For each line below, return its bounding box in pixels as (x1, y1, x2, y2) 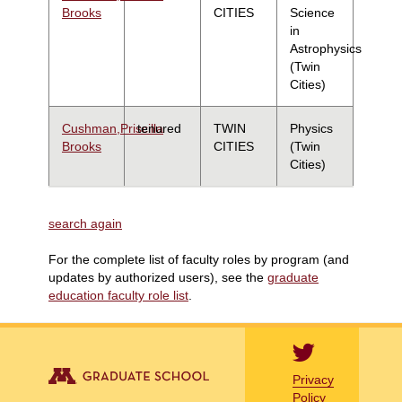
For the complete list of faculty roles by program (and (48, 252, 349, 267)
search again (48, 216, 122, 231)
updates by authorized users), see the (48, 270, 267, 284)
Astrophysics (290, 40, 362, 56)
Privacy (292, 372, 334, 387)
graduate (267, 270, 319, 284)
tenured (137, 120, 181, 135)
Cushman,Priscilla (62, 120, 163, 135)
